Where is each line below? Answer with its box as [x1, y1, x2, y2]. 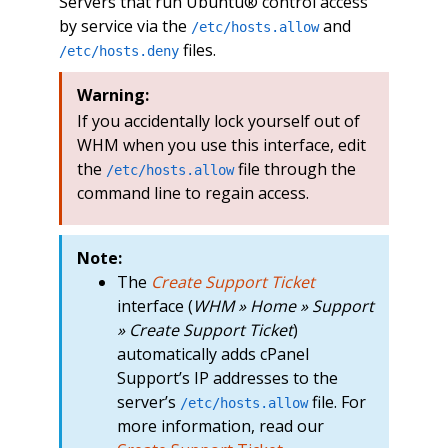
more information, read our [116, 414, 324, 437]
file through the [233, 158, 356, 181]
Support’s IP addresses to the [116, 366, 338, 389]
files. [178, 39, 216, 62]
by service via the [58, 15, 191, 38]
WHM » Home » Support [192, 294, 374, 317]
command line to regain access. [76, 182, 309, 205]
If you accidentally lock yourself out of [76, 110, 360, 133]
